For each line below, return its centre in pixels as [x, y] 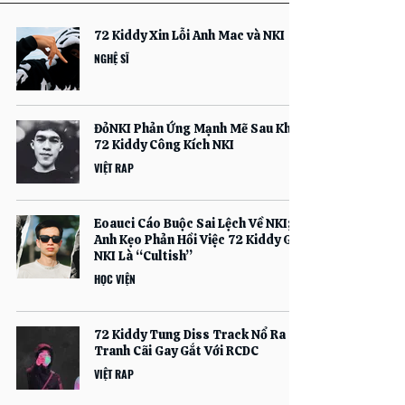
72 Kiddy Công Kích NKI [164, 145]
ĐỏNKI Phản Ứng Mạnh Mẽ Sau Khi [194, 128]
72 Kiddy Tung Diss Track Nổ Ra [190, 334]
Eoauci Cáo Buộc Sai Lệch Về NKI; [193, 223]
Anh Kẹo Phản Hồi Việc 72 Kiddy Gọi [198, 240]
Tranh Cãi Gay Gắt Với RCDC [176, 351]
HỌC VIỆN [115, 279]
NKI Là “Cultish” [143, 256]
